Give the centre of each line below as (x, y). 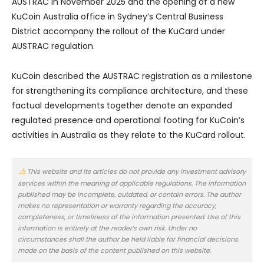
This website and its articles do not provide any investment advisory (136, 171)
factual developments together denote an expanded (122, 105)
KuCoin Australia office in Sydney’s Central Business (118, 16)
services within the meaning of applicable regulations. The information (132, 183)
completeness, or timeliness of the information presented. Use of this (129, 217)
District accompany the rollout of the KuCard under (118, 31)
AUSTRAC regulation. (53, 46)
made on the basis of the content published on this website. (114, 250)
